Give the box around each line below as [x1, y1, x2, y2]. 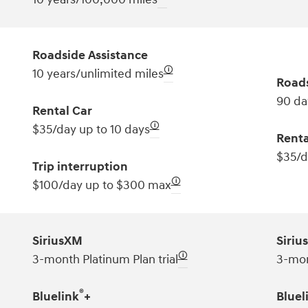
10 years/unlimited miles [32, 65, 164, 82]
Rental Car [32, 102, 92, 119]
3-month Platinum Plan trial [32, 251, 178, 267]
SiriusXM [32, 232, 82, 249]
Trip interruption [32, 158, 128, 175]
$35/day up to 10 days [32, 121, 150, 137]
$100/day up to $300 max [32, 177, 171, 193]
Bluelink [32, 288, 79, 305]
